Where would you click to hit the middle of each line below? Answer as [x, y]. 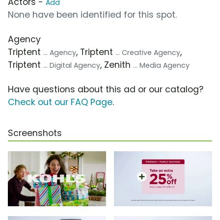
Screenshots [35, 133]
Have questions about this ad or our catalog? [106, 89]
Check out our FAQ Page [60, 102]
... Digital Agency [72, 65]
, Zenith [117, 65]
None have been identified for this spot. [92, 14]
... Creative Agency [148, 52]
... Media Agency [161, 65]
